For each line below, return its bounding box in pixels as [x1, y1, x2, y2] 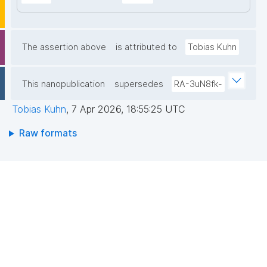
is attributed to [116, 42, 177, 53]
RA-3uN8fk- [174, 79, 222, 90]
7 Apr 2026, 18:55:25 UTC [72, 103, 185, 116]
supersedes [114, 79, 163, 90]
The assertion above [22, 42, 106, 53]
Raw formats [18, 127, 77, 139]
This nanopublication [22, 79, 105, 90]
